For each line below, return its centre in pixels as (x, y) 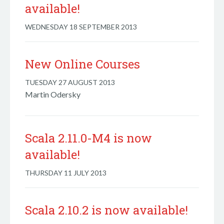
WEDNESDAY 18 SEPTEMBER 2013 (81, 27)
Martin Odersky (53, 94)
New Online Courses (82, 64)
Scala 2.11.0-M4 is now (88, 138)
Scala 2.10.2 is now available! (106, 210)
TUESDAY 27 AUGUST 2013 (70, 82)
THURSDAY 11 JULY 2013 (66, 173)
